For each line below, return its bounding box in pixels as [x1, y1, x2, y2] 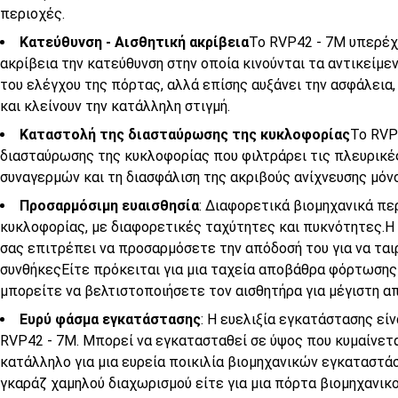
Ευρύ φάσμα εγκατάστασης [20, 310, 201, 328]
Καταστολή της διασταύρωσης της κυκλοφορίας [20, 125, 350, 143]
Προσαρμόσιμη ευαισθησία [20, 196, 199, 214]
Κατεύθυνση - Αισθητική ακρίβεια [20, 33, 249, 51]
